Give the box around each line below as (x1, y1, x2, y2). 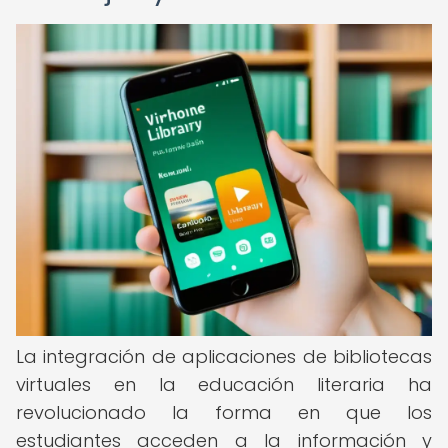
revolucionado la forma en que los (16, 400, 432, 425)
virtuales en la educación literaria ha (16, 372, 432, 397)
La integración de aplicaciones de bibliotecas (16, 344, 432, 369)
